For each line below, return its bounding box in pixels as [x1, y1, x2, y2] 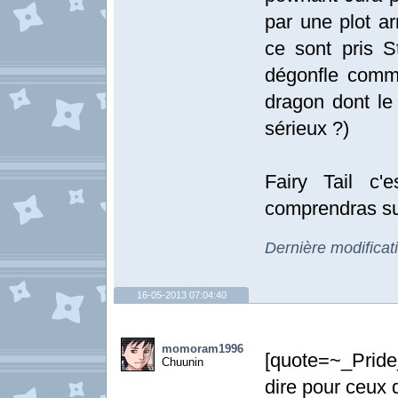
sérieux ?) [265, 117, 349, 139]
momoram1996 [162, 342, 243, 355]
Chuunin [162, 355, 203, 369]
